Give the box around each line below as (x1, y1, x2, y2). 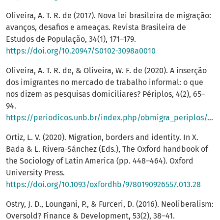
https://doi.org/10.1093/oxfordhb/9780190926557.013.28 (6, 180, 201, 190)
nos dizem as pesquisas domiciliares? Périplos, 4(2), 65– (6, 89, 205, 99)
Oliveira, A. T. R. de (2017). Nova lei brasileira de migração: (6, 11, 211, 21)
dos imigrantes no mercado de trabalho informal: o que (6, 78, 203, 87)
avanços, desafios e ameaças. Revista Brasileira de (6, 23, 186, 32)
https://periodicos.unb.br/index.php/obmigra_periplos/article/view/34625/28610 (6, 113, 207, 123)
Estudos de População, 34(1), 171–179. (6, 34, 136, 44)
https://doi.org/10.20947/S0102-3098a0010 (6, 46, 156, 56)
